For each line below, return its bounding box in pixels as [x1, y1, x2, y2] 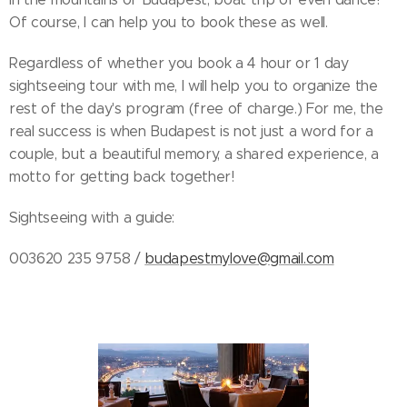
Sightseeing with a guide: [9, 209, 179, 226]
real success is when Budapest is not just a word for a [9, 123, 373, 140]
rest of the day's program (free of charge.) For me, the [9, 100, 383, 117]
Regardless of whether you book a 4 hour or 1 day [9, 55, 349, 72]
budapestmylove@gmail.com [144, 250, 334, 267]
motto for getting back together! [9, 168, 234, 185]
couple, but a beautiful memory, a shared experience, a [9, 145, 379, 163]
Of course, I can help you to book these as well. [9, 14, 328, 31]
